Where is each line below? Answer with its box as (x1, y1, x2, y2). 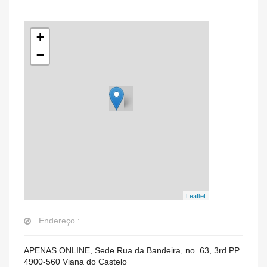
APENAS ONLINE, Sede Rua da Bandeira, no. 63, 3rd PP (24, 246, 240, 255)
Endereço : (39, 216, 80, 225)
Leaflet (186, 191, 206, 200)
